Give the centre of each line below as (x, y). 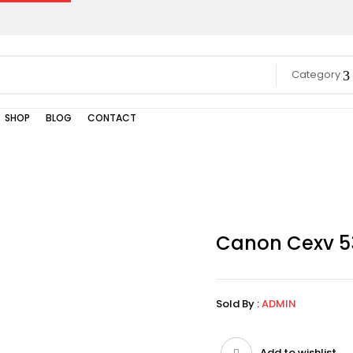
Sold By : (238, 304)
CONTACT (112, 118)
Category (316, 74)
